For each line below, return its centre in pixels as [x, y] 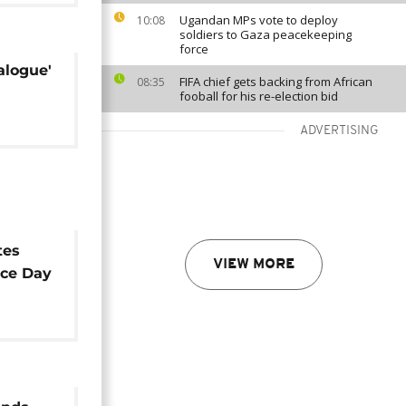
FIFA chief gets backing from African [276, 82]
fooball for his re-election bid [259, 96]
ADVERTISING [339, 131]
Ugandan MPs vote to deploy [259, 20]
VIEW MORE [254, 265]
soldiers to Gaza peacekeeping [266, 34]
